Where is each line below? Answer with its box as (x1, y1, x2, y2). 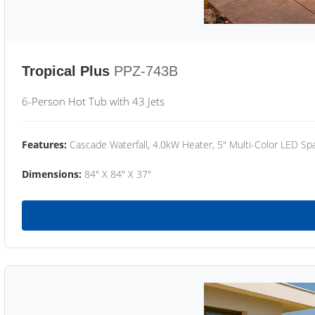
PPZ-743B (114, 63, 178, 79)
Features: (22, 138, 67, 151)
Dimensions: (22, 167, 82, 181)
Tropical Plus (22, 63, 110, 79)
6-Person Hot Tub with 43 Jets (22, 94, 165, 108)
